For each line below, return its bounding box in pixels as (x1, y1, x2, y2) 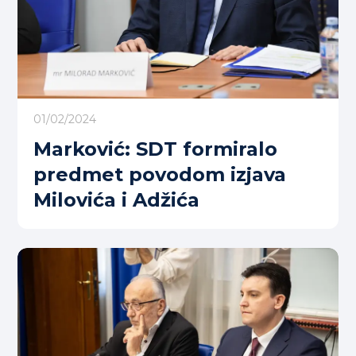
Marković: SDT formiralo (33, 137, 277, 161)
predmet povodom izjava (33, 162, 286, 186)
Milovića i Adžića (33, 188, 199, 211)
